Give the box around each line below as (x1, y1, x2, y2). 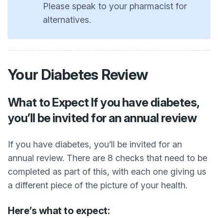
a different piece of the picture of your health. (8, 180, 187, 190)
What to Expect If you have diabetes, (8, 95, 200, 109)
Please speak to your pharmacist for (43, 1, 187, 11)
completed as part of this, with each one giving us (8, 166, 206, 177)
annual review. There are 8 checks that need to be (8, 153, 207, 163)
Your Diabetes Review (8, 66, 148, 83)
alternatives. (43, 15, 91, 25)
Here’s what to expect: (8, 205, 109, 217)
